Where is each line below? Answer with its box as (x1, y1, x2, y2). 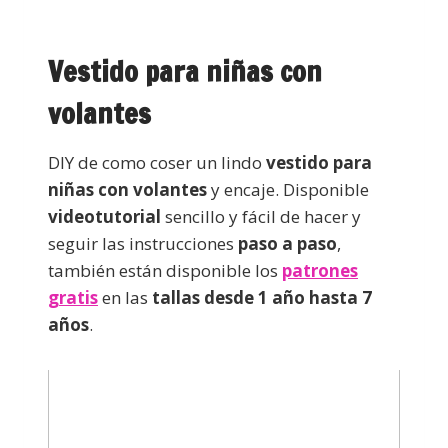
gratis (48, 286, 98, 310)
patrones (282, 259, 358, 283)
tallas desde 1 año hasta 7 (152, 286, 372, 310)
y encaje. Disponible (207, 178, 369, 202)
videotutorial (48, 205, 161, 229)
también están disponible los (48, 259, 282, 283)
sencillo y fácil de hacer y (161, 205, 361, 229)
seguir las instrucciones (48, 232, 238, 256)
